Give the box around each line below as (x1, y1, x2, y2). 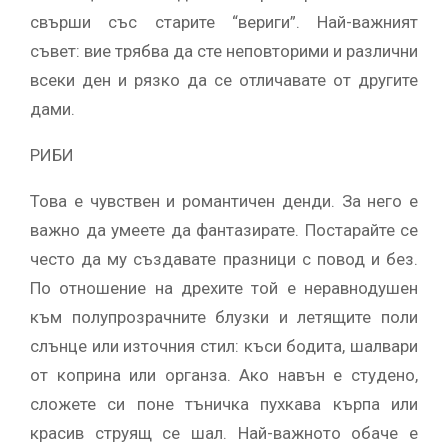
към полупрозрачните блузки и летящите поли (30, 306, 418, 327)
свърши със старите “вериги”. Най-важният (30, 11, 418, 32)
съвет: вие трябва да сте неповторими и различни (30, 40, 418, 61)
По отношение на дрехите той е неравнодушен (30, 277, 418, 298)
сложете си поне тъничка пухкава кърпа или (30, 393, 418, 414)
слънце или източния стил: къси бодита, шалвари (30, 335, 418, 356)
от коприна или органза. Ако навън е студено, (30, 364, 418, 385)
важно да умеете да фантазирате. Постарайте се (30, 219, 418, 240)
